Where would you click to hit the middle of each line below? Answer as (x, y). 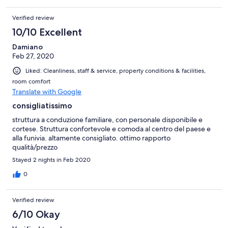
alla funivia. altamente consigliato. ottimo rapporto (91, 138)
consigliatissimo (42, 105)
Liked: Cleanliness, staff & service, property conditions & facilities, (116, 70)
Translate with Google (47, 91)
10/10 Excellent (47, 32)
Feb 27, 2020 (33, 56)
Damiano (27, 47)
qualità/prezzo (35, 147)
